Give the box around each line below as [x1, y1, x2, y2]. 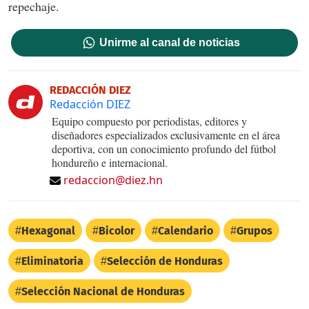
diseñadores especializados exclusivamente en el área [52, 127, 280, 142]
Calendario [158, 223, 213, 237]
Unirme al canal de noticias [99, 36, 241, 48]
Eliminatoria [21, 254, 83, 268]
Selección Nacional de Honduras [21, 284, 185, 298]
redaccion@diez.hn [63, 172, 163, 188]
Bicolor [99, 223, 134, 237]
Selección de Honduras [107, 254, 223, 268]
